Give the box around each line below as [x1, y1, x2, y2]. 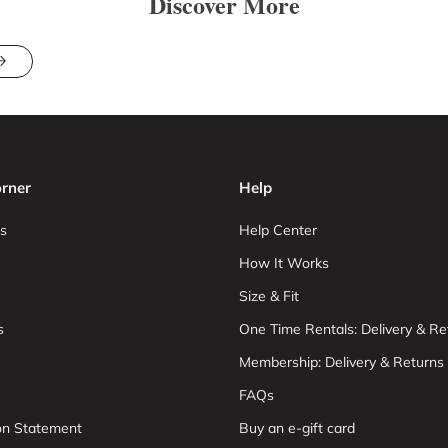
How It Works [239, 254, 329, 272]
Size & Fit [239, 287, 299, 305]
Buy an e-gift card [239, 419, 355, 437]
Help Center [239, 221, 317, 239]
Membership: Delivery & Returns [239, 353, 444, 371]
